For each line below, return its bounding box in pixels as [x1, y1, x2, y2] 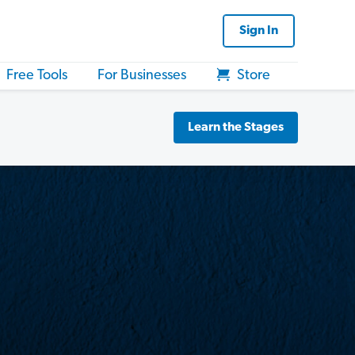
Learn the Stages [188, 121, 284, 134]
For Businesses [97, 68, 186, 83]
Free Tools [6, 68, 67, 83]
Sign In [239, 25, 278, 37]
